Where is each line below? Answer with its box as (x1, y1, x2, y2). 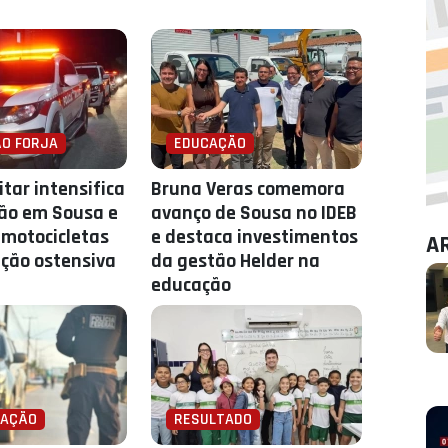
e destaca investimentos (151, 224, 359, 250)
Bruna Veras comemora (151, 176, 346, 202)
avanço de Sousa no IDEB (151, 200, 358, 226)
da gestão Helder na (151, 248, 321, 274)
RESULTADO (174, 409, 253, 430)
